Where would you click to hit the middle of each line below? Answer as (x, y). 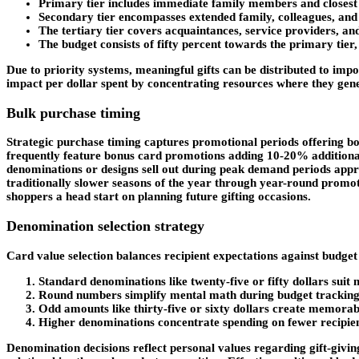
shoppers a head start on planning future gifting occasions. (159, 197)
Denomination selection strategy (105, 226)
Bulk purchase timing (73, 113)
